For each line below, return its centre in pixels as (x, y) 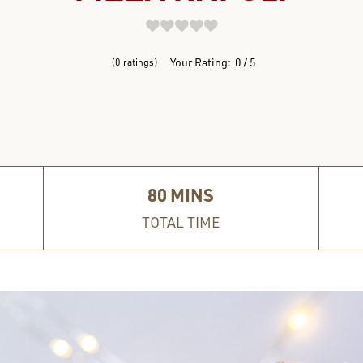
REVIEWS (181, 28)
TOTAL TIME (181, 222)
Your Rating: (201, 62)
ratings (139, 62)
